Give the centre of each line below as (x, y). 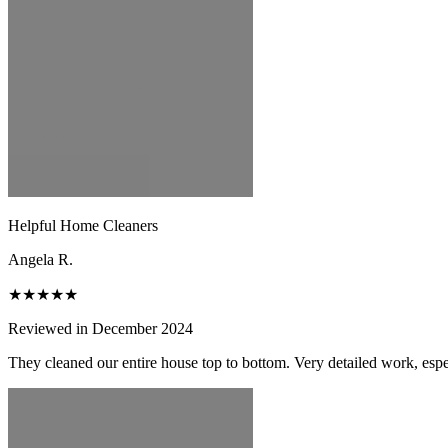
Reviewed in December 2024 (100, 328)
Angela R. (40, 259)
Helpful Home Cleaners (83, 225)
